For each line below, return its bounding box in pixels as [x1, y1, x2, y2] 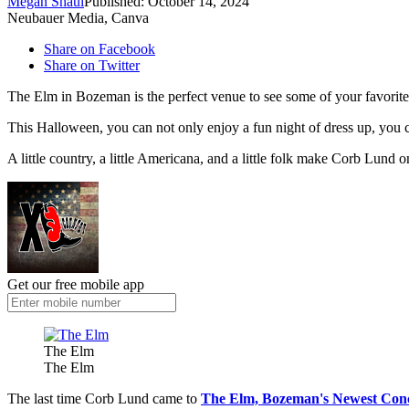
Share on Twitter [44, 58, 140, 74]
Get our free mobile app [7, 277, 144, 293]
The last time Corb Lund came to [7, 391, 201, 407]
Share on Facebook [44, 41, 155, 58]
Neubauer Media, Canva [7, 10, 149, 26]
